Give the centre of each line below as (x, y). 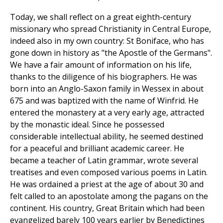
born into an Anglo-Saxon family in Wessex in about (107, 89)
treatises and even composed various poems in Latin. (109, 172)
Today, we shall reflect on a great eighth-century (101, 17)
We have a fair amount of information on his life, (101, 65)
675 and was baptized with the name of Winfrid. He (104, 101)
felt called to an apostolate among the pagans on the (109, 196)
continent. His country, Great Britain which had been (107, 208)
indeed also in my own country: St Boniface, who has (107, 41)
